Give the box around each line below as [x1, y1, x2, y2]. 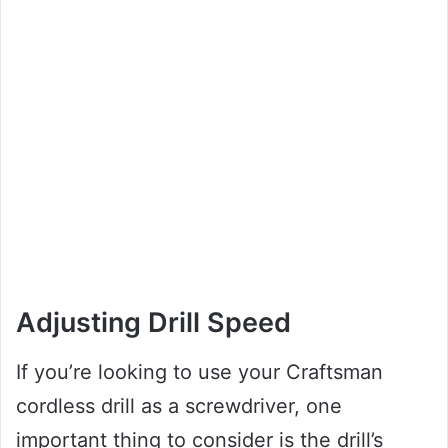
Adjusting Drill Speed [16, 306, 291, 340]
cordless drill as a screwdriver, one [16, 393, 342, 418]
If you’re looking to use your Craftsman [16, 359, 383, 384]
